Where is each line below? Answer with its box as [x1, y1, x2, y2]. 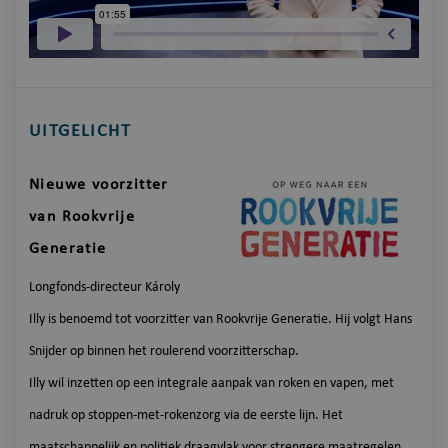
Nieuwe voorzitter [29, 176, 169, 193]
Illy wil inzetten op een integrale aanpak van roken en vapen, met [29, 375, 394, 391]
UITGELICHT [29, 121, 131, 141]
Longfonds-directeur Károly [29, 279, 180, 295]
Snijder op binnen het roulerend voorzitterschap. [29, 343, 299, 359]
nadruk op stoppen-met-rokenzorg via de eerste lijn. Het [29, 407, 343, 423]
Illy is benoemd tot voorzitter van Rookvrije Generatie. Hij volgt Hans [29, 311, 412, 327]
